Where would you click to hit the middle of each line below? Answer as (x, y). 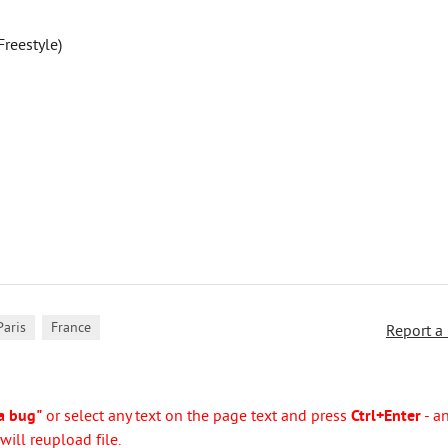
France (71, 328)
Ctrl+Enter (386, 417)
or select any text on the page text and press (196, 417)
